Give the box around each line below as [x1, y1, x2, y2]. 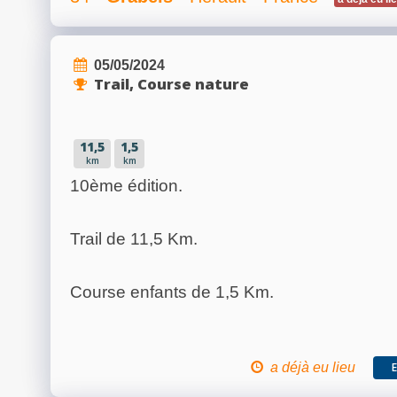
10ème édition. [70, 175, 183, 195]
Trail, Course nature [94, 73, 249, 94]
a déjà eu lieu [270, 358, 355, 375]
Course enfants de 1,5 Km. [70, 282, 274, 301]
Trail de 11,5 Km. [70, 229, 198, 248]
